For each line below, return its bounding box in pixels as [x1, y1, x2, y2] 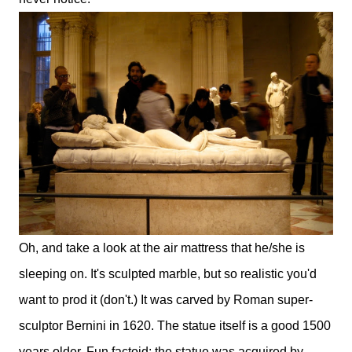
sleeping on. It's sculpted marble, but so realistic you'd [19, 267, 317, 281]
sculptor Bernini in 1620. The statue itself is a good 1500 [19, 319, 331, 333]
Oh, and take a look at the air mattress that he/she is [19, 241, 305, 255]
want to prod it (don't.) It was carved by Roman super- [19, 293, 313, 307]
